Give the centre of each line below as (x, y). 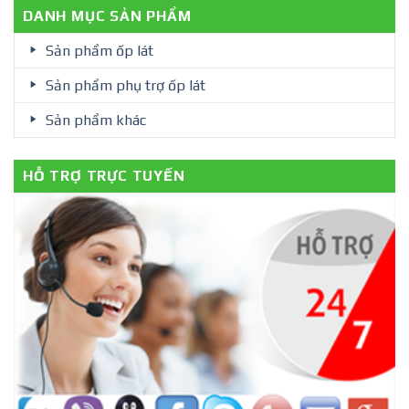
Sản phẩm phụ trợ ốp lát (125, 85)
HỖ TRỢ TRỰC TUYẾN (104, 175)
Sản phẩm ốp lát (99, 50)
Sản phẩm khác (95, 120)
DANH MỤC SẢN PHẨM (107, 16)
